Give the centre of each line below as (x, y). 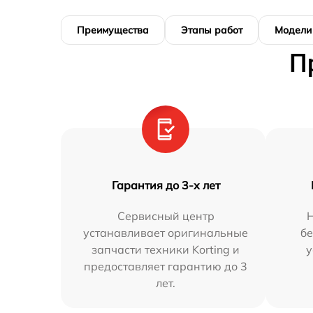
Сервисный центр (166, 216)
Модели (293, 30)
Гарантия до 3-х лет (166, 185)
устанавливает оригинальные (166, 232)
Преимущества (113, 30)
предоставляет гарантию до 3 (166, 266)
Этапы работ (212, 30)
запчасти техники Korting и (166, 249)
